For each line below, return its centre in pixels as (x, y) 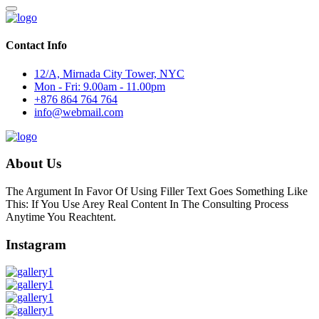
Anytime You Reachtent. (61, 216)
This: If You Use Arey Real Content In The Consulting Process (147, 204)
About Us (33, 164)
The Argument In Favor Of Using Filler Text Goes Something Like (157, 191)
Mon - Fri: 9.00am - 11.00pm (100, 86)
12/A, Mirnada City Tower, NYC (109, 73)
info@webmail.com (79, 112)
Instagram (36, 244)
